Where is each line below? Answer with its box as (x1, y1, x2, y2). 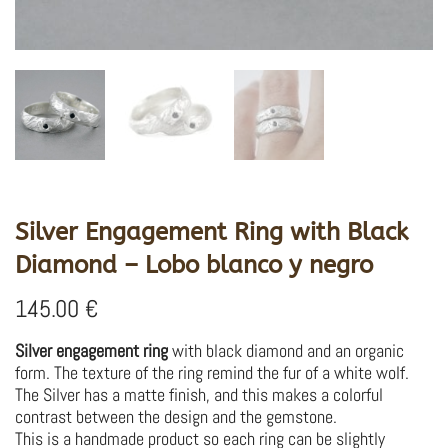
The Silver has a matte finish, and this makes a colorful (15, 382, 383, 406)
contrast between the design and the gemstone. (15, 404, 337, 428)
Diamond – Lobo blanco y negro (15, 250, 373, 279)
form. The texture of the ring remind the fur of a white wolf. (15, 360, 409, 384)
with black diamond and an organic (168, 338, 404, 362)
